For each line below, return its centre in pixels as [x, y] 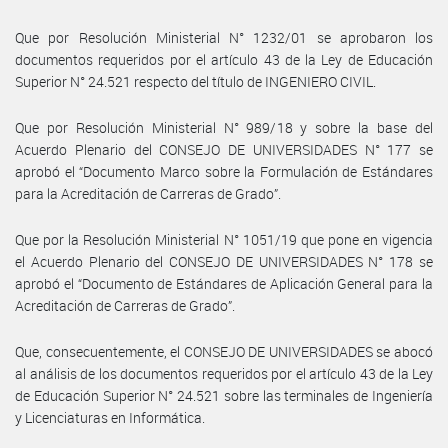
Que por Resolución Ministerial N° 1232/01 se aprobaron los [224, 37]
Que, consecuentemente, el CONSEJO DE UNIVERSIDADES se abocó [224, 351]
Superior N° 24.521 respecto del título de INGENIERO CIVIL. [195, 81]
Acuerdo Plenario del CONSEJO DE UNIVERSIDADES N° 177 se [224, 149]
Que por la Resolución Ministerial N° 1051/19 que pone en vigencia [224, 239]
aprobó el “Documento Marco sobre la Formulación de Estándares [224, 171]
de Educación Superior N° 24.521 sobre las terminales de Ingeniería [224, 395]
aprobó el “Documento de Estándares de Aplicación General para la [224, 283]
